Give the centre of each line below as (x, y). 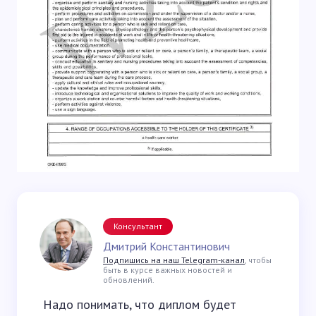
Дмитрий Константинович (166, 246)
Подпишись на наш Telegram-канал (174, 260)
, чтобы (258, 260)
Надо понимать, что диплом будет (140, 304)
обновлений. (129, 279)
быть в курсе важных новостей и (168, 269)
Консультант (138, 226)
